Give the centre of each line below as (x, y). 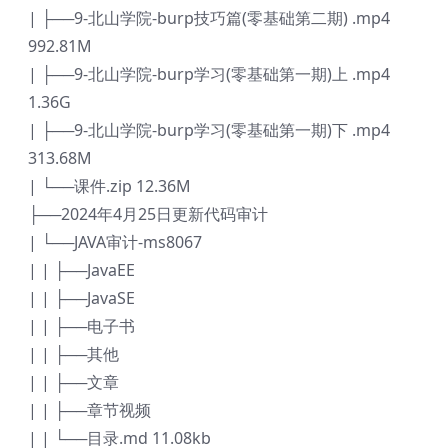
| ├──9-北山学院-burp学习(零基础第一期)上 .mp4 (209, 74)
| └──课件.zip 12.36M (109, 186)
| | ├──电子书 (81, 326)
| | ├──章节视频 (89, 410)
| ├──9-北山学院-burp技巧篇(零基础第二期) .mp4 (209, 18)
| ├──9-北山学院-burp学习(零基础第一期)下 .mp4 (209, 130)
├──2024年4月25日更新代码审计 (148, 214)
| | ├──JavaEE (81, 270)
